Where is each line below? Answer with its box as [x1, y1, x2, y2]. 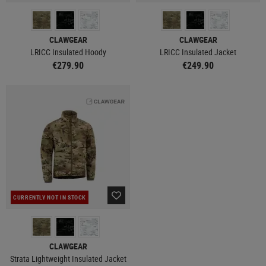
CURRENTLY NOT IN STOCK [13, 193, 87, 201]
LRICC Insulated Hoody [30, 46, 106, 58]
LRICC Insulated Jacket [160, 46, 236, 58]
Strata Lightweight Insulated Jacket [9, 253, 126, 264]
